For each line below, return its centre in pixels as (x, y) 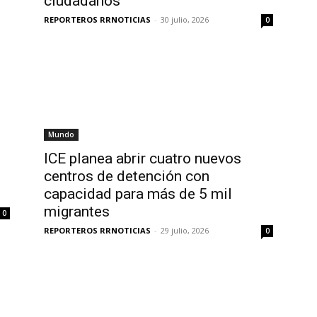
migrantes (79, 212)
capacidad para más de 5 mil (138, 194)
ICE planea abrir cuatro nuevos (143, 158)
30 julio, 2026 (185, 19)
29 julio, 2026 (185, 230)
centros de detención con (127, 176)
